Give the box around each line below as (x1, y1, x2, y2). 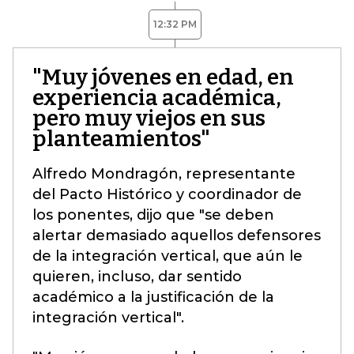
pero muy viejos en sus (32, 105, 265, 131)
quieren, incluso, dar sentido (32, 268, 242, 285)
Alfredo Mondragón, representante (32, 165, 296, 183)
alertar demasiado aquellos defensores (32, 227, 321, 244)
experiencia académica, (32, 85, 281, 111)
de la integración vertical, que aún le (32, 247, 303, 265)
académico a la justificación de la (32, 288, 274, 306)
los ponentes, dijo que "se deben (32, 206, 274, 224)
